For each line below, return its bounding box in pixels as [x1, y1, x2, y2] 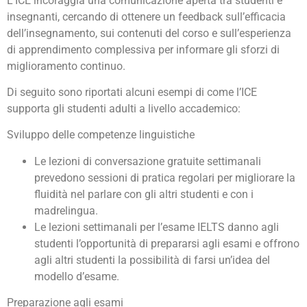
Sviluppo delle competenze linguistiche [7, 128, 195, 142]
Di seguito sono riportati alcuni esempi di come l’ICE [7, 85, 257, 99]
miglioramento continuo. [7, 59, 125, 73]
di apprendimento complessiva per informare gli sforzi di [7, 42, 280, 56]
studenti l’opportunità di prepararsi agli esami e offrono [34, 236, 299, 250]
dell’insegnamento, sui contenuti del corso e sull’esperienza [7, 26, 291, 40]
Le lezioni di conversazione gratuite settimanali [34, 154, 261, 168]
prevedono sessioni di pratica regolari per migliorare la [34, 171, 295, 184]
